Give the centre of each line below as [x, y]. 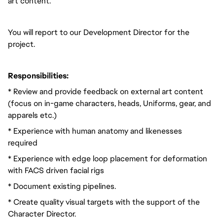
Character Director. [42, 214]
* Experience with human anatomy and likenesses [95, 131]
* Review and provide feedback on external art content [106, 92]
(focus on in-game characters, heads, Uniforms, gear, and [110, 103]
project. [21, 44]
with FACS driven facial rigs [56, 170]
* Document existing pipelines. [62, 186]
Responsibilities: [38, 76]
